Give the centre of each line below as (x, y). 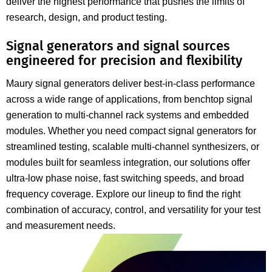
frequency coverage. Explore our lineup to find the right (123, 194)
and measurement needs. (61, 226)
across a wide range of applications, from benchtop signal (129, 100)
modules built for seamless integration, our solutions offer (128, 163)
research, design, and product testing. (87, 18)
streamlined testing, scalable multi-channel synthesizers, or (133, 147)
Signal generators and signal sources (118, 46)
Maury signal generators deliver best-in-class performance (131, 84)
